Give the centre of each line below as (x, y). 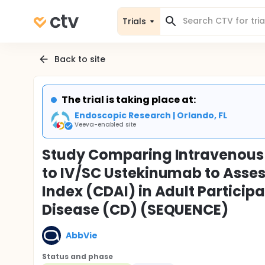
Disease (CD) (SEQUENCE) (135, 210)
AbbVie (82, 235)
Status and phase (77, 256)
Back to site (80, 59)
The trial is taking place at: (129, 100)
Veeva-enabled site (106, 125)
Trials (134, 21)
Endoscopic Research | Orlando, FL (151, 115)
